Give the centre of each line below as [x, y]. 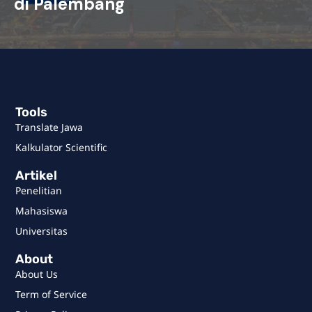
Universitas [42, 231]
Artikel [37, 176]
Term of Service [52, 295]
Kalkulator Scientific [62, 147]
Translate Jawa [49, 127]
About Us [37, 274]
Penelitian [39, 191]
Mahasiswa [42, 211]
